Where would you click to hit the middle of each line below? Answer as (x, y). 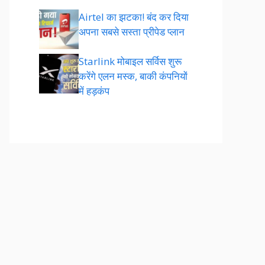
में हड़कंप (94, 91)
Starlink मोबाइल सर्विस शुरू (130, 61)
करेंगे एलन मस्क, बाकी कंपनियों (133, 76)
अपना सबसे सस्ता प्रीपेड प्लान (132, 31)
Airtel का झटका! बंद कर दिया (134, 17)
